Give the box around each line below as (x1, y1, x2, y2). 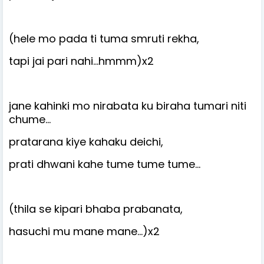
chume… (9, 111, 51, 127)
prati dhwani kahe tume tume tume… (9, 156, 200, 171)
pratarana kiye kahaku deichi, (9, 134, 163, 149)
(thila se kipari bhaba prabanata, (9, 201, 183, 216)
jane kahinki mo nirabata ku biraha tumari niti (9, 98, 246, 113)
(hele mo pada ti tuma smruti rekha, (9, 31, 199, 46)
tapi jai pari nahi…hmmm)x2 (9, 53, 154, 68)
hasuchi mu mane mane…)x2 (9, 223, 160, 239)
